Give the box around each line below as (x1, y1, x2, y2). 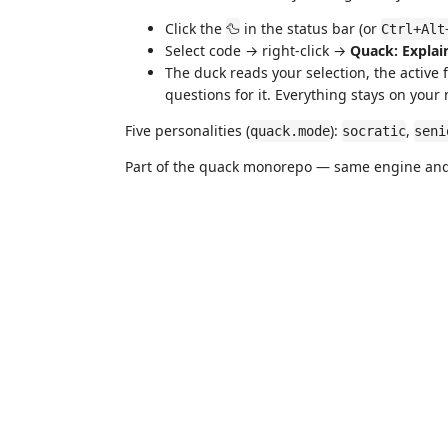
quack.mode (250, 123, 330, 139)
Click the (165, 19, 226, 38)
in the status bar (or (240, 19, 381, 38)
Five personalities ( (125, 121, 250, 140)
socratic (342, 123, 406, 139)
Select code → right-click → (165, 41, 350, 60)
